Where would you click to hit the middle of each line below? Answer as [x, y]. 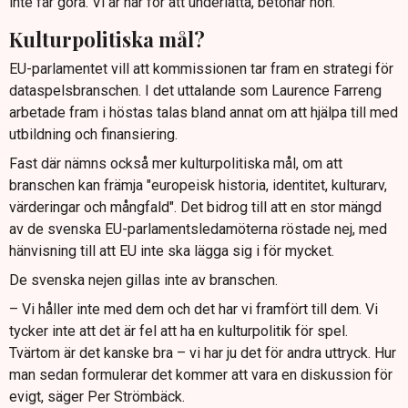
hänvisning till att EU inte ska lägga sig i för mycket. [172, 251]
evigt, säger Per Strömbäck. [97, 397]
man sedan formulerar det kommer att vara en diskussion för [201, 375]
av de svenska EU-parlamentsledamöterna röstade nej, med [198, 229]
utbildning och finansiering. [93, 135]
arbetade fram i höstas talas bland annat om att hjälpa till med [204, 113]
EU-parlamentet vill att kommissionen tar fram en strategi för [201, 69]
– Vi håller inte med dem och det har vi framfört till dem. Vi [194, 310]
